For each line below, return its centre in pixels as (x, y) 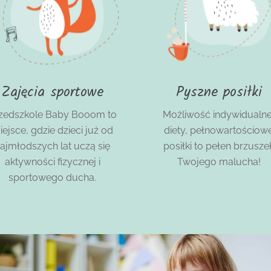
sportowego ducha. (52, 178)
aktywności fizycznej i (52, 162)
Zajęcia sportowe (52, 93)
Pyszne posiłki (219, 93)
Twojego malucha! (219, 162)
